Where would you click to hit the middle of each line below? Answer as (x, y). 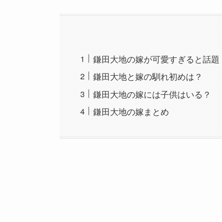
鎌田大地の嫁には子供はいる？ (152, 94)
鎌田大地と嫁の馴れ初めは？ (148, 76)
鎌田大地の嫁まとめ (131, 111)
